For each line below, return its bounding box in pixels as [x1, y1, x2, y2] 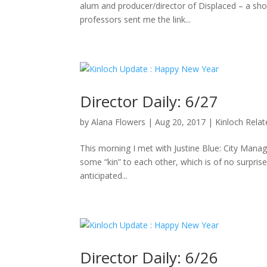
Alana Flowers [91, 116, 146, 128]
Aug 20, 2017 [155, 116, 206, 128]
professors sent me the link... [80, 14, 191, 25]
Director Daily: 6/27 [80, 91, 219, 112]
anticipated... [80, 170, 128, 181]
